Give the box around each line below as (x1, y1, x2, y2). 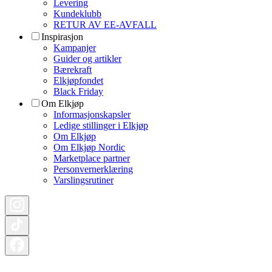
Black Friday (53, 86, 103, 97)
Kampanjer (53, 42, 96, 53)
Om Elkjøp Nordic (53, 142, 125, 153)
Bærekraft (53, 64, 92, 75)
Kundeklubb (53, 8, 101, 19)
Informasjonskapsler (53, 109, 131, 120)
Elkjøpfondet (53, 75, 103, 86)
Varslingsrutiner (53, 175, 114, 186)
